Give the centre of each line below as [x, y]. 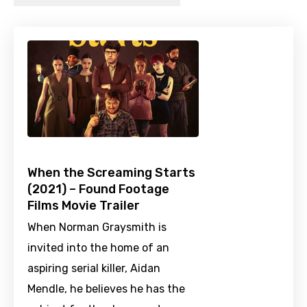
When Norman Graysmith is [97, 228]
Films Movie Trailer [84, 206]
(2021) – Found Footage [98, 189]
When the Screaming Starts [111, 173]
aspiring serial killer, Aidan [94, 269]
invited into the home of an [98, 248]
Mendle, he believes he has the [106, 289]
